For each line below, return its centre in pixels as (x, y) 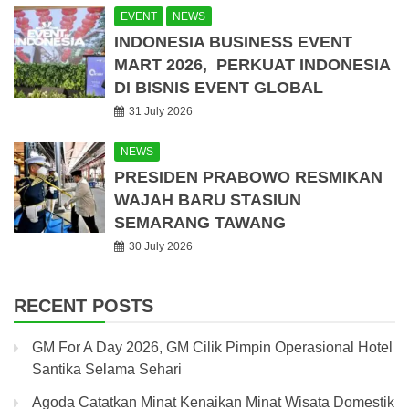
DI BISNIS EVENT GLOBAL (219, 88)
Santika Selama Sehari (107, 370)
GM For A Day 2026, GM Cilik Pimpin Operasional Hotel (212, 348)
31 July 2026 (161, 112)
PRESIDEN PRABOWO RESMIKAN (248, 178)
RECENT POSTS (84, 306)
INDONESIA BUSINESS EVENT (233, 42)
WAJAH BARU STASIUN (208, 200)
